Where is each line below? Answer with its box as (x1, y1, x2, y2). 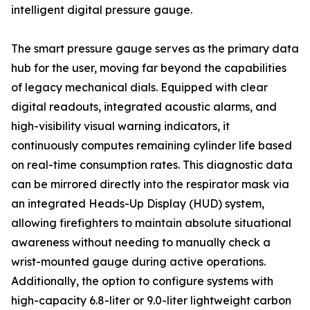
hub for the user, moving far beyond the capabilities (11, 61, 286, 75)
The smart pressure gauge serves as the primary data (11, 42, 299, 55)
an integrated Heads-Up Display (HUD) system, (11, 197, 264, 210)
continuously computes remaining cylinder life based (11, 138, 292, 152)
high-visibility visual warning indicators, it (11, 119, 230, 133)
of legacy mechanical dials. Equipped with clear (11, 80, 268, 94)
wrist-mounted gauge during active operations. (11, 255, 266, 268)
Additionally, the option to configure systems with (11, 274, 273, 288)
